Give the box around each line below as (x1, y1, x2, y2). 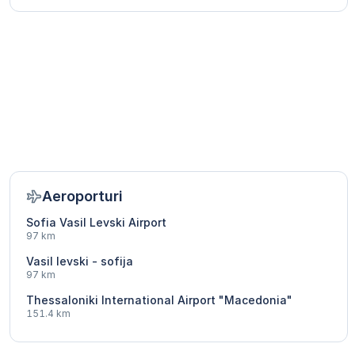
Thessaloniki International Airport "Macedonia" (26, 293, 292, 307)
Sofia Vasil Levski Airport (26, 216, 166, 230)
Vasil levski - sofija (26, 254, 133, 269)
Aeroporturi (42, 188, 123, 205)
